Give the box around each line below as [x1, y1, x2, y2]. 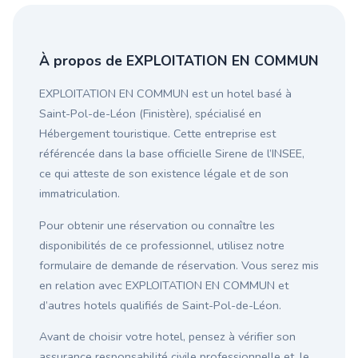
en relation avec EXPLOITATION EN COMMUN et [39, 276, 288, 293]
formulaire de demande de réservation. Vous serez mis [39, 257, 319, 273]
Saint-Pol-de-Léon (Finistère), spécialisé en [39, 105, 261, 122]
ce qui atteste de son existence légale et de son [39, 165, 288, 182]
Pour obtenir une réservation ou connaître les [39, 217, 275, 233]
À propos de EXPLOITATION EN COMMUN [39, 50, 319, 70]
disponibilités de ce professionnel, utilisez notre [39, 237, 284, 253]
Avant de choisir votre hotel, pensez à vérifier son [39, 328, 296, 345]
